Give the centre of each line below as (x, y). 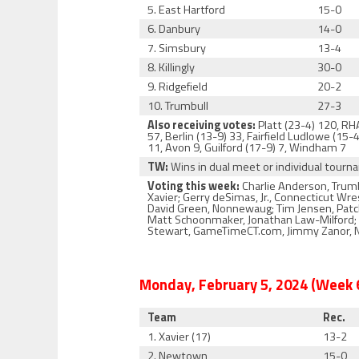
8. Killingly (171, 67)
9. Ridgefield (178, 87)
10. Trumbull (178, 106)
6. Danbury (174, 29)
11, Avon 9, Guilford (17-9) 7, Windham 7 (247, 147)
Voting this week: (194, 186)
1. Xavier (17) (179, 337)
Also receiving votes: (202, 125)
